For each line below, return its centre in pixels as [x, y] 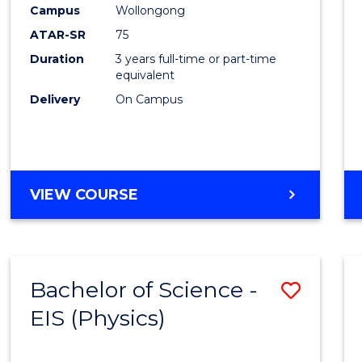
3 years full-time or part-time [196, 59]
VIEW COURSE [84, 194]
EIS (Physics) [98, 318]
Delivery [55, 99]
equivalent [145, 75]
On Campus [149, 99]
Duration [57, 59]
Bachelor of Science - [144, 289]
